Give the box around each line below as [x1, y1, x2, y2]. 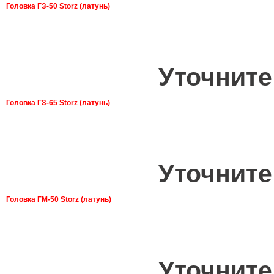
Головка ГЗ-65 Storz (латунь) [6, 98, 110, 107]
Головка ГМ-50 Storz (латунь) [6, 194, 111, 204]
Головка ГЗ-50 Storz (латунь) [6, 1, 110, 10]
